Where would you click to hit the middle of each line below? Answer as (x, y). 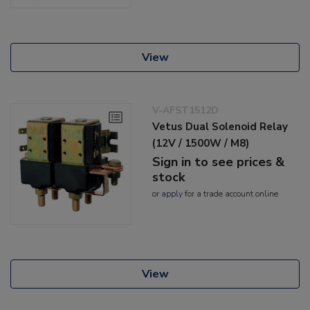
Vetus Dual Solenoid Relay (220, 127)
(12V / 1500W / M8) (201, 144)
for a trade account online (231, 194)
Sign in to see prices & (219, 162)
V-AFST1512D (186, 111)
